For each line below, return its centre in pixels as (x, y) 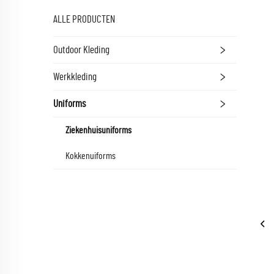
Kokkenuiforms (91, 156)
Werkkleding (75, 77)
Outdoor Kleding (81, 50)
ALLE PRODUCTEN (84, 19)
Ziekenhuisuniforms (98, 130)
